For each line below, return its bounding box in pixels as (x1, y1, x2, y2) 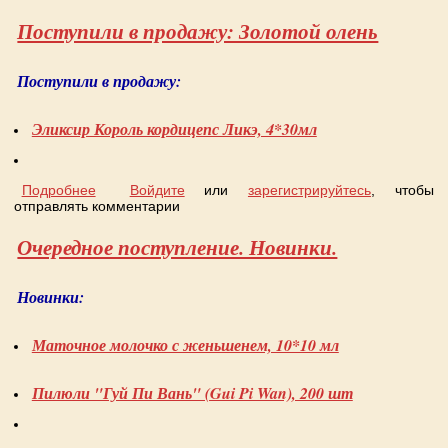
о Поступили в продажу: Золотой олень (95, 182, 354, 199)
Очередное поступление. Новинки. (17, 232, 338, 263)
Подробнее (21, 182, 96, 199)
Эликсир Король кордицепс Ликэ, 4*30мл (31, 117, 317, 140)
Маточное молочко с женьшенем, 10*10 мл (31, 334, 339, 357)
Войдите (129, 182, 185, 199)
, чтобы (370, 182, 434, 199)
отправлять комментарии (14, 198, 181, 215)
